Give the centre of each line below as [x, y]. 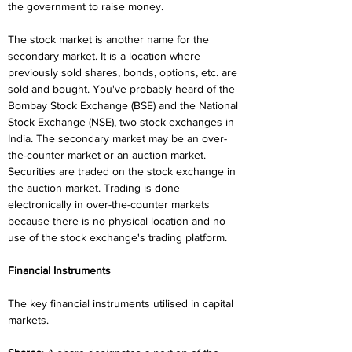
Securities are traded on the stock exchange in [123, 171]
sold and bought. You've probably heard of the [123, 89]
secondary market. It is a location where [106, 56]
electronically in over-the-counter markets [110, 204]
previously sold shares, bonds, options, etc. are [124, 72]
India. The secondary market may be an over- [117, 138]
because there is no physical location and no [118, 221]
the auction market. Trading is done [95, 188]
